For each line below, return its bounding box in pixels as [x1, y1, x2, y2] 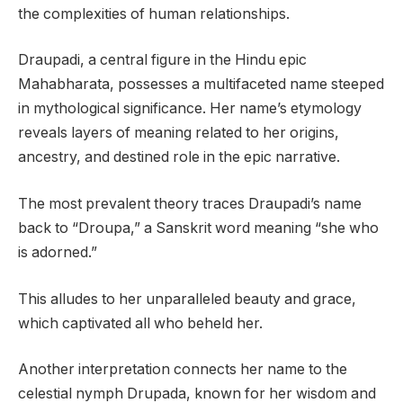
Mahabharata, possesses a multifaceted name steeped [18, 76, 384, 94]
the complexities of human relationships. [18, 4, 290, 22]
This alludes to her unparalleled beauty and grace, [18, 290, 356, 308]
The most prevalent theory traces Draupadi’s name [18, 195, 362, 212]
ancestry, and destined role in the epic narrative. [18, 148, 340, 166]
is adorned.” [18, 244, 97, 261]
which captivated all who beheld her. [18, 314, 263, 332]
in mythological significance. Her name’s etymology [18, 100, 362, 118]
